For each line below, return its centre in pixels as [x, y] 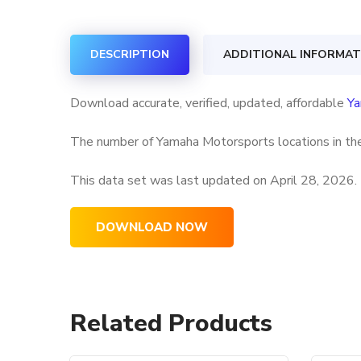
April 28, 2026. [313, 180]
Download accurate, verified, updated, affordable [209, 103]
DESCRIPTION [130, 54]
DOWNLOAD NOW [152, 227]
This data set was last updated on [170, 180]
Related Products [171, 324]
